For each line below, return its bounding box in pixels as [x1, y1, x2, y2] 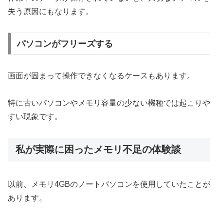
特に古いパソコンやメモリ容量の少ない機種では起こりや [8, 99, 210, 108]
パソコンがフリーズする [16, 38, 113, 49]
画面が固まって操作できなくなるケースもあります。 [8, 71, 195, 80]
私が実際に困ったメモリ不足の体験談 [16, 144, 181, 155]
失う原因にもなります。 [8, 7, 93, 16]
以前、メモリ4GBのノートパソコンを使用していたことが [8, 180, 210, 188]
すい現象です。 [8, 112, 62, 121]
